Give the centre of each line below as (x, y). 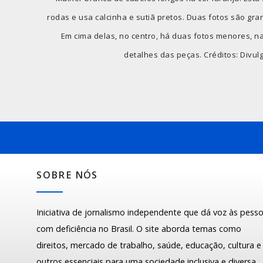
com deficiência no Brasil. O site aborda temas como (139, 229)
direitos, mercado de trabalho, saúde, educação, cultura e (149, 245)
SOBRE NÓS (67, 175)
